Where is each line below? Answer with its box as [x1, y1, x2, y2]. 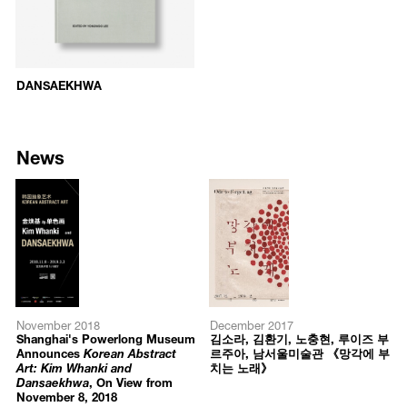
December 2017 [209, 312, 293, 335]
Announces [15, 340, 84, 363]
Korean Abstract [83, 340, 177, 363]
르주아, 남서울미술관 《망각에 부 [209, 340, 391, 363]
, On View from [88, 369, 174, 392]
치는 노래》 [209, 354, 273, 378]
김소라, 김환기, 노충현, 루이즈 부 [209, 325, 390, 349]
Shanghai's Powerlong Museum [15, 325, 196, 349]
